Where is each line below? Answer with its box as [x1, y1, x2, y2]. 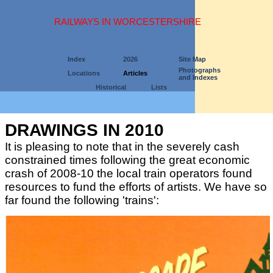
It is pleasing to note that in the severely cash [5, 140, 239, 153]
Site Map [179, 55, 206, 63]
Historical [95, 83, 126, 91]
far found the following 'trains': [5, 194, 159, 207]
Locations [68, 69, 100, 77]
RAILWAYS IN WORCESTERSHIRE [54, 17, 201, 27]
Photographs [179, 66, 221, 74]
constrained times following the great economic [5, 154, 250, 166]
